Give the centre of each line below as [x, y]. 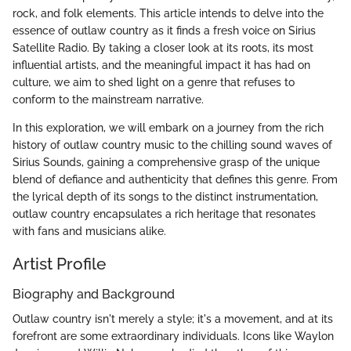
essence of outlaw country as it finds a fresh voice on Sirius [164, 30]
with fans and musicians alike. [89, 231]
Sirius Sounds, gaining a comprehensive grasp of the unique [166, 162]
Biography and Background [94, 294]
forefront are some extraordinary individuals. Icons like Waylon [173, 337]
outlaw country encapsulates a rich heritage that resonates [164, 213]
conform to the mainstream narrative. [108, 99]
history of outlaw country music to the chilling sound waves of [172, 145]
